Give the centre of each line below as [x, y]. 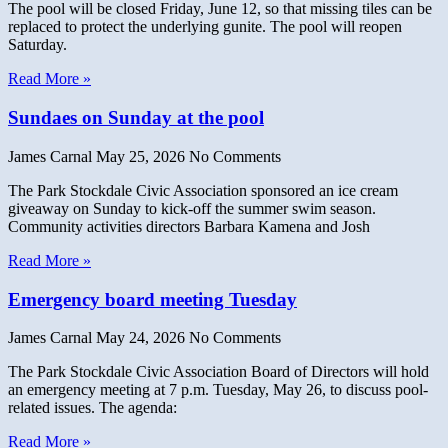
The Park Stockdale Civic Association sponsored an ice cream [203, 190]
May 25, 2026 [142, 156]
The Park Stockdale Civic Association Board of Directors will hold [218, 372]
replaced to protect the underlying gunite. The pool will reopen [205, 27]
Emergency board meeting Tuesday [152, 299]
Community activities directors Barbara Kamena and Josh [189, 226]
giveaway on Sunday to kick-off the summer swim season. [192, 208]
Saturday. [37, 45]
